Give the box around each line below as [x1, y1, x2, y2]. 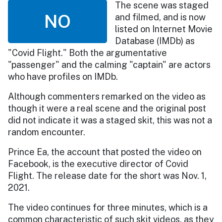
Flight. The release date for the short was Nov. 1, [8, 170, 207, 181]
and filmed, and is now [115, 11, 206, 22]
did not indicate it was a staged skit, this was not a [8, 114, 212, 125]
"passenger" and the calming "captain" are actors [8, 59, 211, 70]
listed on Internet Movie [115, 23, 213, 34]
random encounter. [8, 126, 85, 137]
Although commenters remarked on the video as [8, 91, 206, 102]
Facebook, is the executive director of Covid [8, 158, 188, 169]
